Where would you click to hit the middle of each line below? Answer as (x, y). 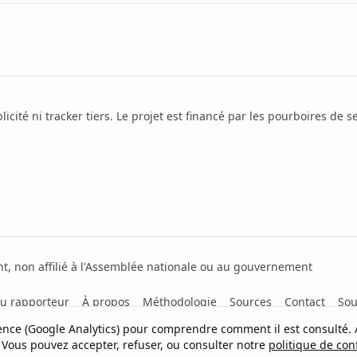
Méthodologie (180, 302)
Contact (305, 302)
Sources (251, 302)
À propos (106, 302)
